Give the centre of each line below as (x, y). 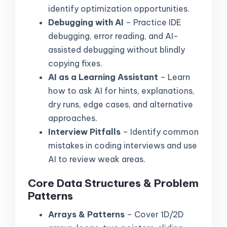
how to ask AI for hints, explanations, (121, 91)
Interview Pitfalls (84, 132)
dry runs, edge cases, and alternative (121, 105)
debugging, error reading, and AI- (113, 36)
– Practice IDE (153, 23)
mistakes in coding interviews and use (123, 146)
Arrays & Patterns (86, 214)
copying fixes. (75, 64)
